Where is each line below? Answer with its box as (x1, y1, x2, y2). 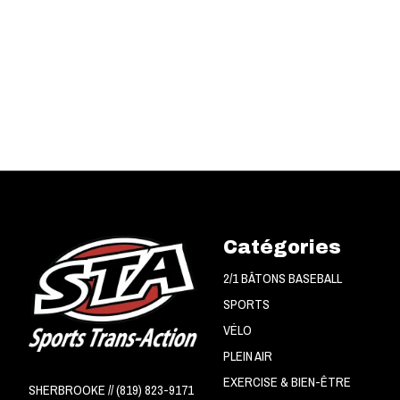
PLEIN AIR (222, 347, 272, 366)
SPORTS (222, 295, 270, 313)
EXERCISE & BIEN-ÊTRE (222, 373, 351, 392)
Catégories (222, 236, 341, 257)
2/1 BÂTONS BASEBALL (222, 269, 342, 287)
